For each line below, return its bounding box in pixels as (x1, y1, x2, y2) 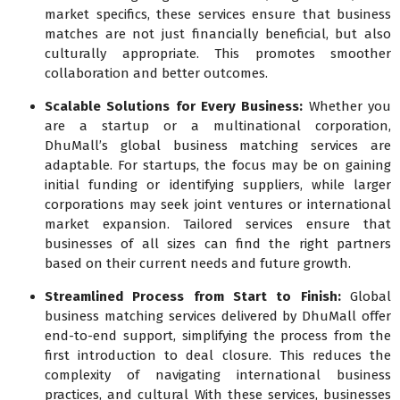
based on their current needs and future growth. (45, 255, 351, 272)
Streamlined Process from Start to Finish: (45, 288, 341, 305)
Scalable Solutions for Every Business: (45, 98, 304, 115)
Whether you (303, 98, 392, 115)
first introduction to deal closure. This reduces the (45, 347, 391, 364)
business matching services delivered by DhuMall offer (45, 308, 391, 325)
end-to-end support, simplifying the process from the (45, 328, 391, 345)
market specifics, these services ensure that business (45, 6, 391, 23)
